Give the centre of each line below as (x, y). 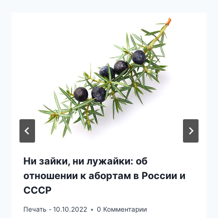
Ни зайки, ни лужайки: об (85, 161)
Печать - (37, 209)
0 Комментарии (122, 209)
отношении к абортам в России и (104, 176)
